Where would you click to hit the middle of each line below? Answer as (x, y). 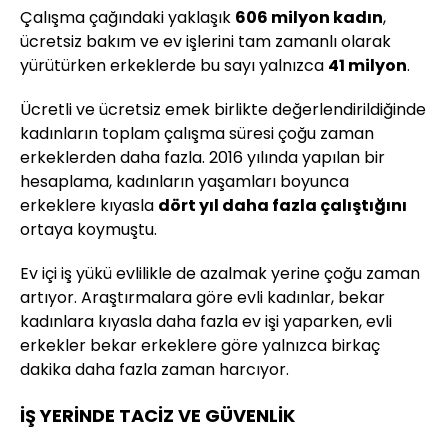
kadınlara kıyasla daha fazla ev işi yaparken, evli (206, 322)
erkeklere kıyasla (89, 206)
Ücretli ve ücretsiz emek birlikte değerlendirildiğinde (223, 110)
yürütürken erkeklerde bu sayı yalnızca (174, 66)
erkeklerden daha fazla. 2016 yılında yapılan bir (202, 158)
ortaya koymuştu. (88, 230)
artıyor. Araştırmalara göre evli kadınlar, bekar (202, 298)
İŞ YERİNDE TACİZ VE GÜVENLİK (157, 416)
